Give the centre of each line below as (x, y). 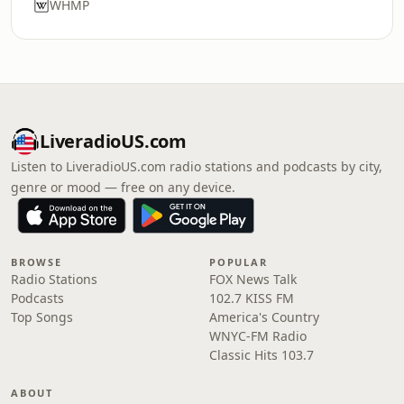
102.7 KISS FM (252, 298)
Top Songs (42, 317)
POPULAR (239, 262)
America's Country (264, 317)
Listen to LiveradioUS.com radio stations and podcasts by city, (197, 166)
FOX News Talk (253, 279)
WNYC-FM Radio (258, 336)
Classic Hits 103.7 (262, 355)
